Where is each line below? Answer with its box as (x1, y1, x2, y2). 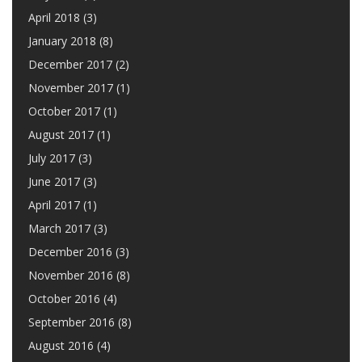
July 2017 (28, 150, 75, 166)
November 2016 (28, 267, 113, 283)
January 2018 (28, 33, 96, 48)
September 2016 (28, 314, 115, 330)
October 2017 (28, 103, 100, 119)
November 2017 (28, 80, 113, 95)
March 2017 (28, 221, 90, 236)
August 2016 (28, 338, 94, 353)
